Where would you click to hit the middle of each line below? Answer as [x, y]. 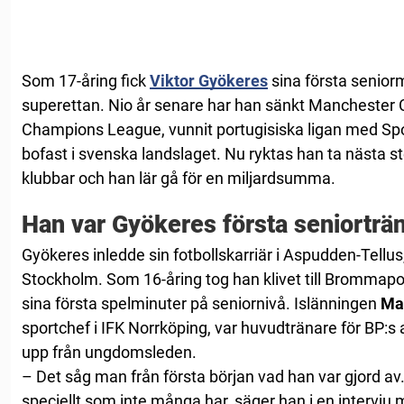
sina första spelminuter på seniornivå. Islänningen [201, 304]
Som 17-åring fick [86, 81]
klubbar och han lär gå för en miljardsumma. [179, 179]
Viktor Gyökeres [209, 81]
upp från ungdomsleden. [109, 353]
